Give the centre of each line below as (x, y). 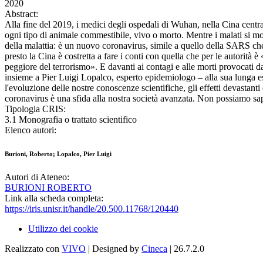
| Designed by (114, 249)
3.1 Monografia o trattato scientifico (71, 120)
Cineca (154, 249)
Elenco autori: (31, 130)
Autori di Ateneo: (37, 177)
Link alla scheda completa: (54, 198)
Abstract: (21, 14)
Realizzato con (33, 249)
